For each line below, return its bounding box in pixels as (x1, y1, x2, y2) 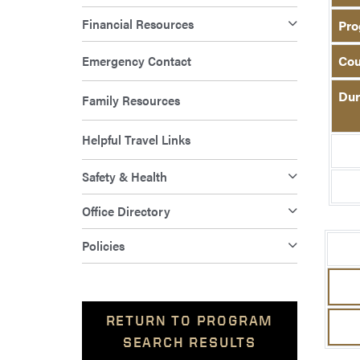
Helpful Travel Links (82, 130, 190, 149)
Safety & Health (82, 167, 167, 186)
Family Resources (82, 91, 180, 110)
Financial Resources (82, 14, 194, 34)
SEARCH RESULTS (122, 333, 257, 351)
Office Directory (82, 202, 170, 221)
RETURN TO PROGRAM (105, 312, 274, 329)
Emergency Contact (82, 51, 191, 71)
